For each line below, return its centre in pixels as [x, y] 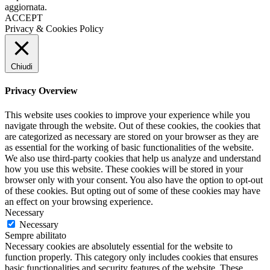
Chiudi [22, 67]
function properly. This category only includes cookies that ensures [131, 257]
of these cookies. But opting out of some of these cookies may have [133, 190]
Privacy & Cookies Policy [54, 29]
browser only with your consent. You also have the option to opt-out [134, 180]
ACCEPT [24, 18]
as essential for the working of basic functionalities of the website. [129, 147]
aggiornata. [26, 7]
